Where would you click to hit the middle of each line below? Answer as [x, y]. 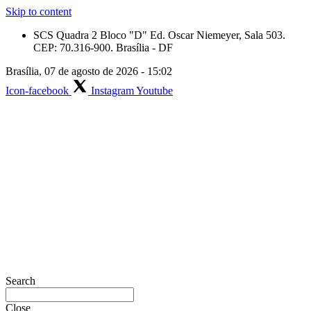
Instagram [112, 91]
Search [20, 281]
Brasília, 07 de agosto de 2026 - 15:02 [89, 71]
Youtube [154, 91]
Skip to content [39, 11]
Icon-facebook [37, 91]
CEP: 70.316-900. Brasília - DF [103, 48]
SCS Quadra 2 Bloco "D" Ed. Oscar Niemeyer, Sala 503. [159, 35]
